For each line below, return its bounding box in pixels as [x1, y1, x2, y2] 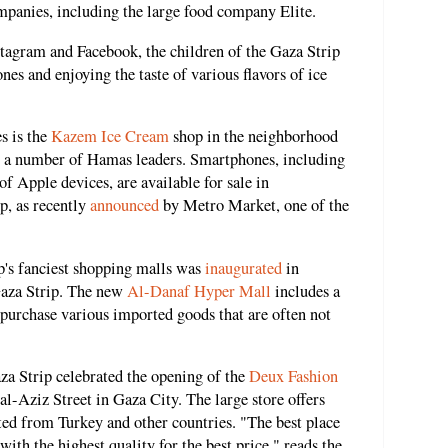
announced [90, 194, 159, 217]
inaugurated [205, 256, 282, 279]
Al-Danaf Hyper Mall [127, 279, 271, 302]
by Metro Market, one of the [159, 194, 349, 217]
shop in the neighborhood [169, 125, 338, 148]
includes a [271, 279, 340, 302]
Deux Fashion [249, 365, 338, 388]
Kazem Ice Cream [51, 125, 169, 148]
